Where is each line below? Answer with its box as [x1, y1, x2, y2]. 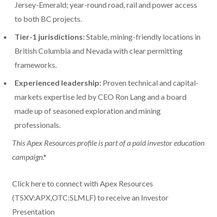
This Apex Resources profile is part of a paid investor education [12, 138, 204, 148]
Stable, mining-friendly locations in [85, 32, 201, 42]
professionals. [15, 120, 61, 130]
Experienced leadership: [15, 78, 101, 88]
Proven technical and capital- [101, 78, 199, 88]
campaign [12, 152, 43, 162]
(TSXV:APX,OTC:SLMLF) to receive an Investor [12, 193, 169, 202]
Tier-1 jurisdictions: [15, 32, 85, 42]
